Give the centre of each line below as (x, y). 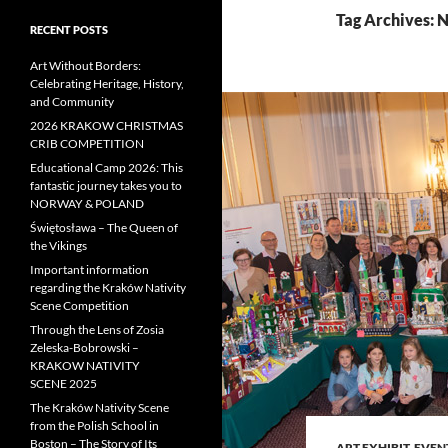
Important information (89, 269)
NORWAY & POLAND (87, 203)
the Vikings (58, 245)
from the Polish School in (94, 425)
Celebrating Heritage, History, (107, 83)
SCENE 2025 (63, 383)
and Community (72, 101)
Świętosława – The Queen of (104, 227)
